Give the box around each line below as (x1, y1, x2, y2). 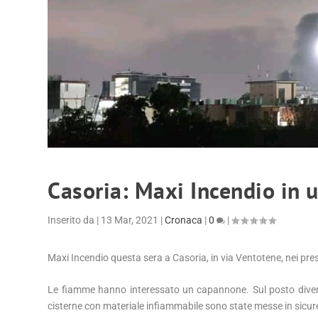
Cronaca (165, 214, 203, 226)
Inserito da (48, 214, 97, 226)
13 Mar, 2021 (101, 214, 159, 226)
